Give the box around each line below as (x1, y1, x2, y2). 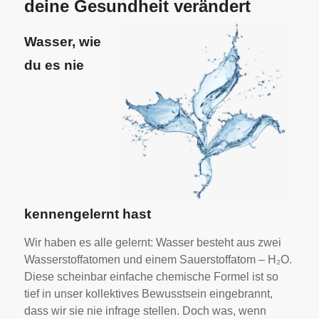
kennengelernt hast (23, 206, 151, 221)
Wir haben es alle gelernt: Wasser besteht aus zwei (23, 236, 281, 249)
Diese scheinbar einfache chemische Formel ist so (23, 271, 278, 283)
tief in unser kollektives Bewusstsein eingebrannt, (23, 288, 273, 300)
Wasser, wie (23, 33, 101, 49)
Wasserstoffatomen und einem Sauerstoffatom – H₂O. (23, 253, 292, 266)
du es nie (23, 57, 84, 73)
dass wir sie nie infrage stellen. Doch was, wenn (23, 305, 266, 318)
